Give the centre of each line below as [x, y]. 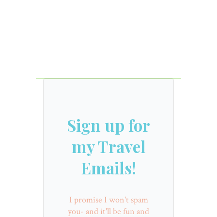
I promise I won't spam [108, 200]
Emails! [108, 167]
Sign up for [108, 125]
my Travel [108, 146]
